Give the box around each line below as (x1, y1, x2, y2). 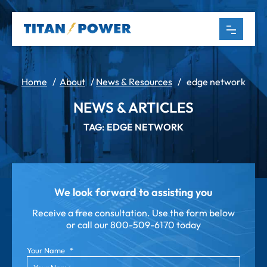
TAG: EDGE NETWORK (83, 121, 184, 133)
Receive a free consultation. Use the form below (32, 207, 235, 219)
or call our (66, 219, 110, 231)
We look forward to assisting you (54, 185, 213, 200)
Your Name (27, 245, 65, 255)
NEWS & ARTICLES (73, 98, 194, 117)
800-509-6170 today (110, 219, 201, 231)
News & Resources (96, 76, 172, 88)
